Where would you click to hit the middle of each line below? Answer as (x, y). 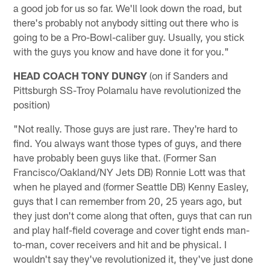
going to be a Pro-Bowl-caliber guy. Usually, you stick (129, 36)
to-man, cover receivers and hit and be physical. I (120, 244)
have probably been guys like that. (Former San (115, 157)
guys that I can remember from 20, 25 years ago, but (128, 200)
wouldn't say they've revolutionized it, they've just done (133, 258)
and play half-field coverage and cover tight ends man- (132, 229)
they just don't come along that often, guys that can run (133, 215)
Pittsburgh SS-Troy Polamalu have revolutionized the (127, 89)
